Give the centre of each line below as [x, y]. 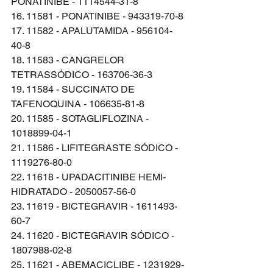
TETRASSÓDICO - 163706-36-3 [82, 74]
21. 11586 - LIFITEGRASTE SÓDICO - [96, 147]
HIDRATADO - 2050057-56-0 [73, 191]
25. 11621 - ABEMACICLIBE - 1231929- [97, 264]
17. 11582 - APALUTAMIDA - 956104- [92, 30]
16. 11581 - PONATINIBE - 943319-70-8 [97, 16]
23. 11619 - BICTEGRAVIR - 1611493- [94, 206]
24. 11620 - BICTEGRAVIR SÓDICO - [94, 235]
